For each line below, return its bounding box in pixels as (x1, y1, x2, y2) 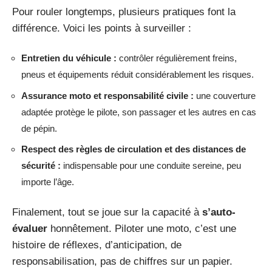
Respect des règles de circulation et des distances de (21, 144, 246, 154)
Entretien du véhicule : (21, 53, 117, 63)
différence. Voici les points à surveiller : (12, 22, 191, 34)
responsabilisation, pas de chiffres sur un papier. (12, 255, 233, 267)
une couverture (194, 90, 256, 101)
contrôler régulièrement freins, (117, 53, 237, 63)
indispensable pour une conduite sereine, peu (61, 160, 241, 171)
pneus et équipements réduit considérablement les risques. (21, 69, 254, 80)
